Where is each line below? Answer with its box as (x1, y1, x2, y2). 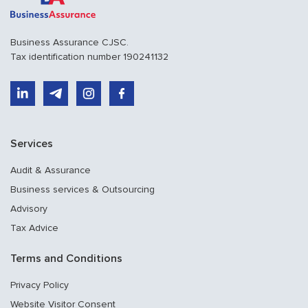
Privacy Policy (10, 278, 69, 291)
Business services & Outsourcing (10, 183, 155, 195)
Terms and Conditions (10, 251, 122, 265)
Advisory (10, 202, 47, 214)
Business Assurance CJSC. (10, 36, 129, 48)
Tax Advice (10, 221, 58, 234)
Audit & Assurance (10, 164, 91, 176)
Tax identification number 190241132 (10, 50, 168, 63)
